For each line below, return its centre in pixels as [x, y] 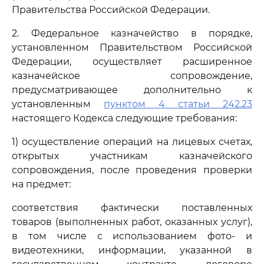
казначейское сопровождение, [132, 76]
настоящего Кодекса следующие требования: [124, 118]
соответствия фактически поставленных [132, 208]
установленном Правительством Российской [132, 47]
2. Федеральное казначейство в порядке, [132, 33]
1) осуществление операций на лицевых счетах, [132, 142]
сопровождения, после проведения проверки [132, 170]
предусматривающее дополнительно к [132, 90]
